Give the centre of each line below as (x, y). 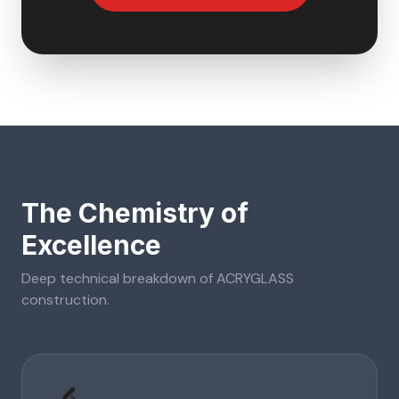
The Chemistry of (135, 213)
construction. (65, 300)
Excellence (91, 245)
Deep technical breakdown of (119, 278)
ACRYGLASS (255, 278)
